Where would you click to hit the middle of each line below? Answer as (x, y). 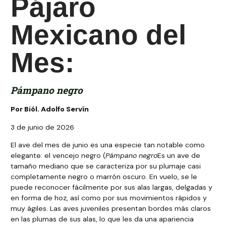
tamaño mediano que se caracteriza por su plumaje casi (106, 166)
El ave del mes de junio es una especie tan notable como (108, 145)
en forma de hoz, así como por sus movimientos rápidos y (109, 198)
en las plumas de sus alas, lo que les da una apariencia (102, 219)
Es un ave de (179, 156)
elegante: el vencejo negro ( (58, 156)
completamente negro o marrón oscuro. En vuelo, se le (104, 177)
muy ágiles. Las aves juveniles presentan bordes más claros (111, 209)
